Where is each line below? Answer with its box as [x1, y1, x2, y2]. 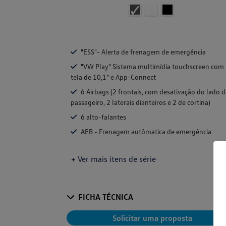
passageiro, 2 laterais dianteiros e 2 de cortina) [71, 98, 210, 107]
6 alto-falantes [81, 112, 126, 122]
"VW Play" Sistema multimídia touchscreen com [81, 62, 224, 71]
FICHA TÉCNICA [78, 192, 133, 202]
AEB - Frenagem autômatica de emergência [81, 127, 211, 136]
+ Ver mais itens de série [71, 154, 156, 164]
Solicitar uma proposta [112, 213, 192, 223]
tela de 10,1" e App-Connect [71, 73, 156, 82]
